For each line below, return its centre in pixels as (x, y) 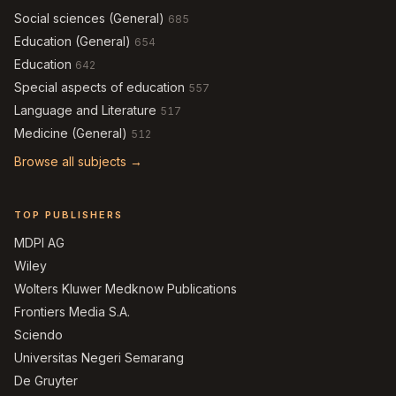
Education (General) (72, 41)
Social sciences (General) (89, 18)
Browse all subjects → (78, 161)
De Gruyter (46, 381)
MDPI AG (39, 243)
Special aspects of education (99, 87)
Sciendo (38, 335)
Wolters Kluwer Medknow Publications (126, 289)
